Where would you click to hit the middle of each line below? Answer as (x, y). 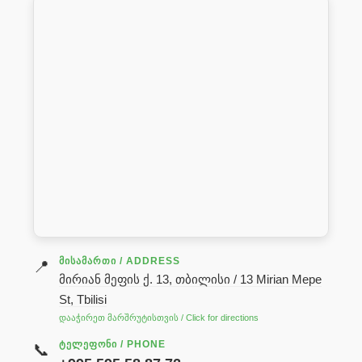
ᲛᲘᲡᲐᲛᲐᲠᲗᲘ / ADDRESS (119, 261)
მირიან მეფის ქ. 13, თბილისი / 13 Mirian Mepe (190, 279)
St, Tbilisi (82, 299)
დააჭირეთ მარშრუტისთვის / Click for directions (158, 318)
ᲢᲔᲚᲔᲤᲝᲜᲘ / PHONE (112, 344)
